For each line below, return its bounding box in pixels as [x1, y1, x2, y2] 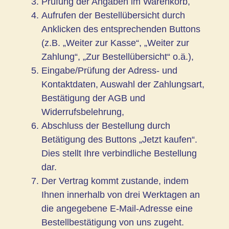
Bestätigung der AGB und [41, 93, 145, 103]
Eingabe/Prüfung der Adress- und [41, 65, 177, 76]
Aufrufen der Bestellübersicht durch [41, 10, 185, 20]
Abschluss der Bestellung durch [41, 120, 170, 131]
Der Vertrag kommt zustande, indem [41, 175, 189, 186]
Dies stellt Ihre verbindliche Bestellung [41, 148, 197, 158]
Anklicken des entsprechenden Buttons [41, 24, 200, 34]
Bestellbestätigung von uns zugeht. [41, 217, 184, 227]
